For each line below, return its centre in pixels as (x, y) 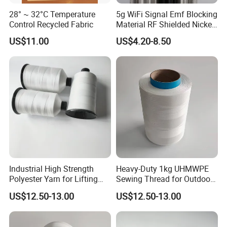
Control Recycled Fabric (51, 24)
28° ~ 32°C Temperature (52, 14)
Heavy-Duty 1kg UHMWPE (162, 169)
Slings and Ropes (41, 189)
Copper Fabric (141, 34)
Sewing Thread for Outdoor (164, 179)
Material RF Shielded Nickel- (166, 24)
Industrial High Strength (52, 169)
